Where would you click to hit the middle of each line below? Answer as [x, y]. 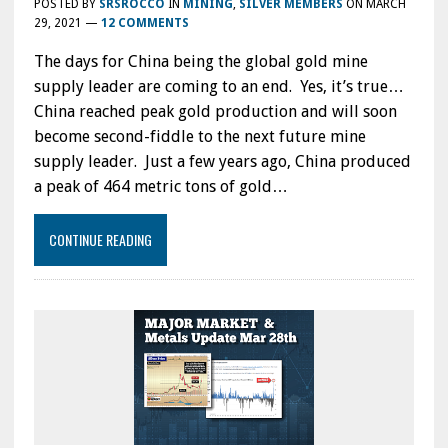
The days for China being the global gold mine [200, 62]
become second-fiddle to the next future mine [199, 137]
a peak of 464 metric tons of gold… [160, 187]
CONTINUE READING [100, 240]
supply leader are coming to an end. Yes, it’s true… [218, 87]
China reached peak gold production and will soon [215, 112]
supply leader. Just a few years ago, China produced [222, 162]
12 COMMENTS [144, 23]
